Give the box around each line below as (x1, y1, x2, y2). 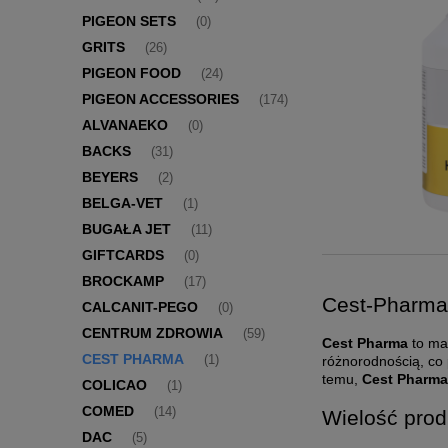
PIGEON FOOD (82, 65, 181, 82)
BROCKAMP (82, 273, 164, 290)
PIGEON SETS (82, 13, 176, 30)
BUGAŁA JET (82, 221, 171, 238)
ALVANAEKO (82, 117, 168, 134)
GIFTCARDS (82, 247, 164, 264)
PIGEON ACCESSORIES (82, 91, 239, 108)
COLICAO (82, 377, 147, 394)
